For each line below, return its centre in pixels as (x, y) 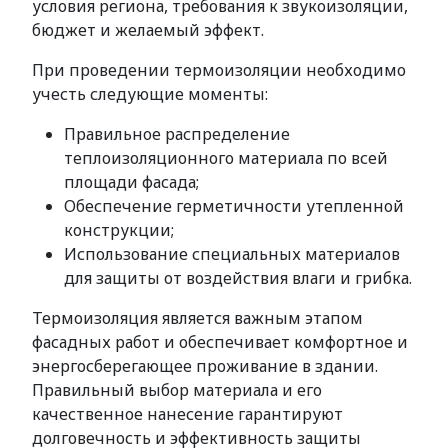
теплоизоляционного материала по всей (226, 158)
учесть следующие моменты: (150, 94)
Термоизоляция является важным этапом (197, 318)
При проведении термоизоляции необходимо (219, 70)
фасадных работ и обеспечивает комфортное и (220, 342)
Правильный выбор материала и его (177, 390)
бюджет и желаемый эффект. (148, 30)
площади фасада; (131, 182)
